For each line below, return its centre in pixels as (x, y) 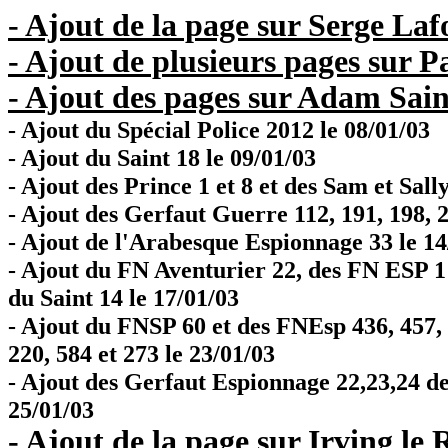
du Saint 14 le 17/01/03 (123, 297)
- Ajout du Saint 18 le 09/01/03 (162, 157)
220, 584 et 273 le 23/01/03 (141, 353)
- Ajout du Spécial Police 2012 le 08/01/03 (219, 129)
